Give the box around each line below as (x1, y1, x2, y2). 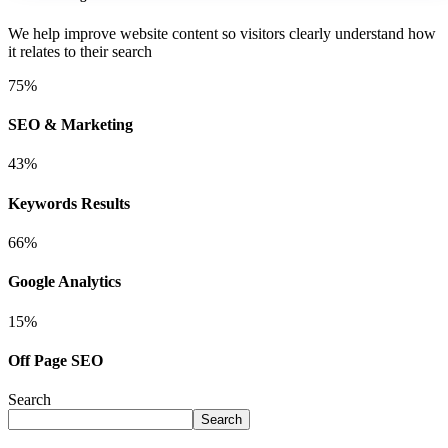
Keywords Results (8, 194, 130, 212)
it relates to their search (8, 42, 152, 60)
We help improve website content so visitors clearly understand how (8, 24, 436, 42)
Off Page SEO (8, 351, 103, 369)
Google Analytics (8, 273, 121, 291)
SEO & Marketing (8, 116, 133, 134)
